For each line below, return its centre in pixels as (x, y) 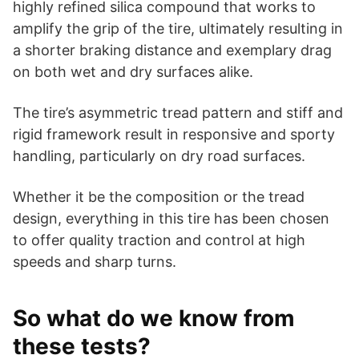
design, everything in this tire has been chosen (171, 218)
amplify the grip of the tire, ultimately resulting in (178, 28)
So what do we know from (154, 318)
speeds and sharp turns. (95, 261)
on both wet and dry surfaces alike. (133, 71)
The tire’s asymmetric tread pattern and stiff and (178, 112)
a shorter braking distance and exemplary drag (172, 50)
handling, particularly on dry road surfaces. (159, 155)
